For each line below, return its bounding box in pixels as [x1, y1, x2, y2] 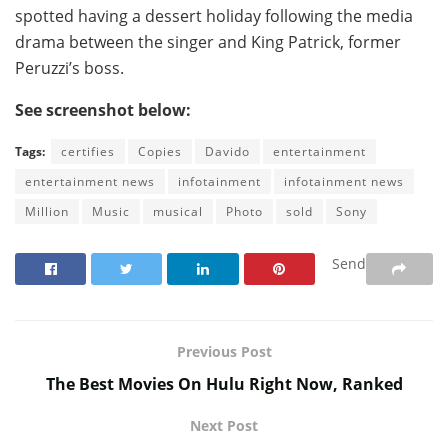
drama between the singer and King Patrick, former [15, 30, 401, 53]
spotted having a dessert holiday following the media [15, 4, 413, 27]
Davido [205, 142, 250, 160]
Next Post [190, 416, 258, 436]
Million [25, 202, 69, 220]
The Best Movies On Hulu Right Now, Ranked [45, 373, 403, 396]
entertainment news [25, 172, 155, 190]
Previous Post [176, 342, 272, 362]
